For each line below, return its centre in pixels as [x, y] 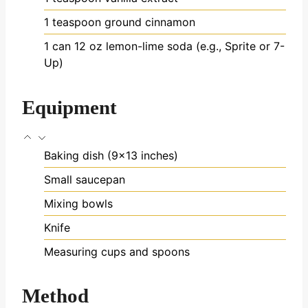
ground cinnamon [150, 22]
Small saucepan [85, 179]
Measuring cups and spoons [117, 251]
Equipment [69, 107]
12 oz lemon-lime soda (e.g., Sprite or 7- [179, 46]
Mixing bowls [78, 203]
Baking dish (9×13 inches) [111, 155]
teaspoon [77, 22]
